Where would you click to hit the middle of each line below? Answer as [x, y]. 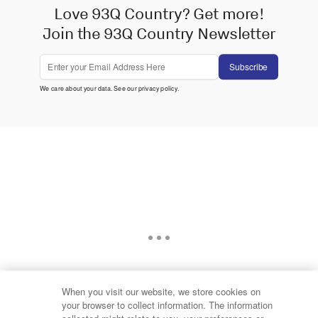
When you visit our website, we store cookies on [161, 291]
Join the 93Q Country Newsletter [159, 33]
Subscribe [248, 67]
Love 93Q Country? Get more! [159, 13]
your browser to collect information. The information [168, 305]
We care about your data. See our [89, 88]
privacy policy [158, 88]
